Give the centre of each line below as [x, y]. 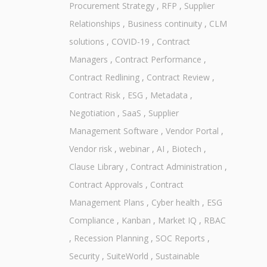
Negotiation [92, 113]
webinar [134, 149]
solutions [86, 42]
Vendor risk [90, 149]
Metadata [169, 95]
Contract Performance [158, 60]
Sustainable [177, 256]
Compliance [91, 221]
